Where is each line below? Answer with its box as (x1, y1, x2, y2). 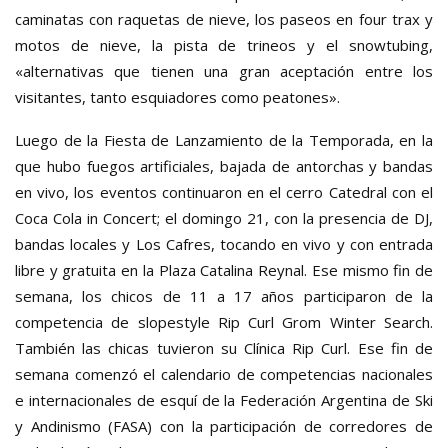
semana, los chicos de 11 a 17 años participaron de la (15, 285, 433, 306)
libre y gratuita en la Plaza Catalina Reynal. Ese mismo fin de (15, 259, 433, 280)
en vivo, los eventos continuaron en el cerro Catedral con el (15, 181, 433, 202)
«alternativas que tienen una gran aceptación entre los (15, 60, 433, 81)
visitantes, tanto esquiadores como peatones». (15, 86, 340, 107)
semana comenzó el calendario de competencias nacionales (15, 363, 433, 384)
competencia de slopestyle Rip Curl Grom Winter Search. (15, 311, 433, 332)
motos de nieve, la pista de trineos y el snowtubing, (15, 34, 433, 55)
